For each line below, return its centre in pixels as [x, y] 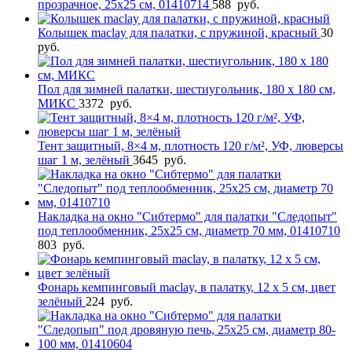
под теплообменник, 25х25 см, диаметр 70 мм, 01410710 [189, 230]
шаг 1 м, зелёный [85, 159]
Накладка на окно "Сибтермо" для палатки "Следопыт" [187, 216]
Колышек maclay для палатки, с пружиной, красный [179, 32]
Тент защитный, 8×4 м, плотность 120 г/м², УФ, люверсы [191, 145]
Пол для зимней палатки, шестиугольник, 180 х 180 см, [187, 89]
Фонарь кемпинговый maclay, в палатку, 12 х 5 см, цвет [187, 287]
